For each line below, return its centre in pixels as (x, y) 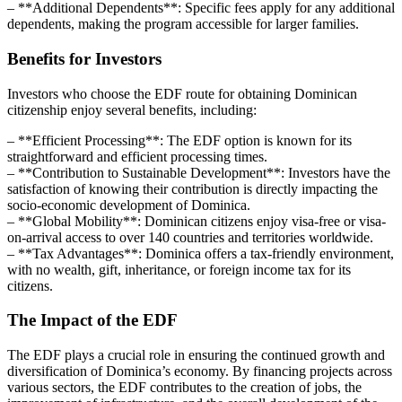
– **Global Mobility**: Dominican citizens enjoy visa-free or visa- (197, 221)
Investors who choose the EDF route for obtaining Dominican (182, 93)
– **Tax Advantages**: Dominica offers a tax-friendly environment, (201, 253)
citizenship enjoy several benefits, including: (132, 109)
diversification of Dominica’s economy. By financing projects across (200, 371)
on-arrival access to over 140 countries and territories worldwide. (190, 237)
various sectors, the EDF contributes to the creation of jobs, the (184, 387)
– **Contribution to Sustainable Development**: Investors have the (199, 172)
